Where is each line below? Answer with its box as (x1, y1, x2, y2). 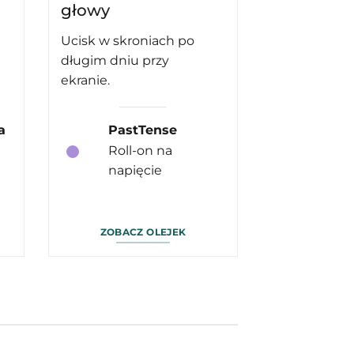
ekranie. (61, 73, 110, 88)
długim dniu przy (61, 53, 169, 69)
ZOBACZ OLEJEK (100, 225, 186, 238)
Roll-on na (107, 143, 172, 159)
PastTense (107, 122, 177, 138)
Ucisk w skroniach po (61, 33, 194, 49)
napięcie (107, 163, 162, 179)
